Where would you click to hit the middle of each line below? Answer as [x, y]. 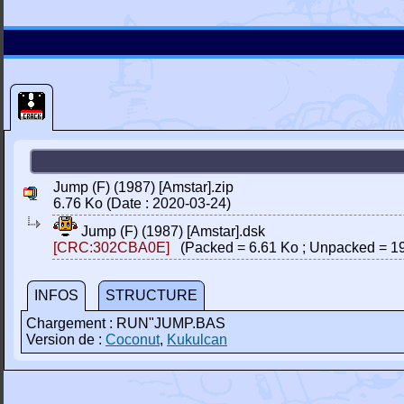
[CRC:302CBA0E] [111, 248]
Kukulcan [197, 340]
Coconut [133, 340]
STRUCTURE [151, 295]
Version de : [66, 340]
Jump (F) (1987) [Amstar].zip [143, 187]
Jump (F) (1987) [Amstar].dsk [171, 231]
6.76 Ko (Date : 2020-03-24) [142, 203]
